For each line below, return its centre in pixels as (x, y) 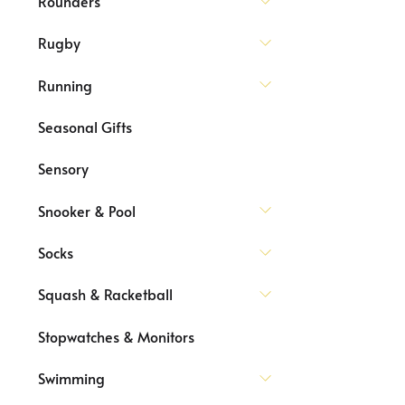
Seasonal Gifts (85, 126)
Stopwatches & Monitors (116, 336)
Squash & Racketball (105, 294)
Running (65, 85)
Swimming (71, 378)
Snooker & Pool (87, 210)
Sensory (63, 169)
